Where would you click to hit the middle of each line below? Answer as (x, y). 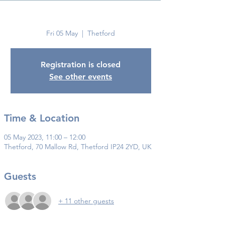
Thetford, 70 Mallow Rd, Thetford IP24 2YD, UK (78, 147)
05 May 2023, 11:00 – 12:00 (45, 137)
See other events (81, 77)
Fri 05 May (62, 33)
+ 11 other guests (86, 201)
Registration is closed (81, 65)
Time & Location (42, 118)
